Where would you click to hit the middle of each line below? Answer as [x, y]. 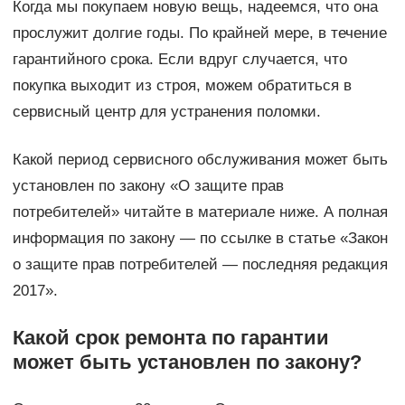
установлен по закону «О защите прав [148, 186]
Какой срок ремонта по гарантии [170, 338]
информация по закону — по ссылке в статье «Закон [200, 239]
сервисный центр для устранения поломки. [166, 112]
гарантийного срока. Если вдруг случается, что [179, 60]
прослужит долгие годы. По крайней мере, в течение [199, 33]
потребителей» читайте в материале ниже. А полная [200, 212]
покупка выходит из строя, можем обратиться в [182, 86]
